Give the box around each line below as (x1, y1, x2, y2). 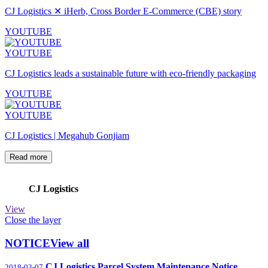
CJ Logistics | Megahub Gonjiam (5, 130, 129, 141)
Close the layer (5, 215, 61, 226)
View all (50, 237, 89, 250)
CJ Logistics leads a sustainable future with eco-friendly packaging (5, 68, 256, 79)
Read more (10, 153, 47, 162)
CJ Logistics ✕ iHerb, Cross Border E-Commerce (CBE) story (5, 6, 242, 17)
